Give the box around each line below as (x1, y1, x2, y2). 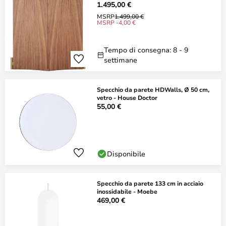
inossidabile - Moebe (97, 187, 157, 195)
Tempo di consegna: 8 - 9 (104, 45, 188, 54)
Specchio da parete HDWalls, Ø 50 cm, (97, 85, 209, 93)
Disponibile (107, 149, 145, 158)
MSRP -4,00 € (97, 18, 136, 26)
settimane (104, 55, 137, 65)
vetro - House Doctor (97, 93, 157, 101)
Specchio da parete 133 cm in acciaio (97, 179, 203, 187)
